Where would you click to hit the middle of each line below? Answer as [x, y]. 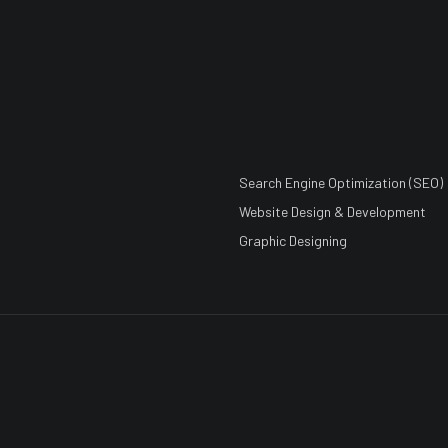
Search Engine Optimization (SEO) [341, 182]
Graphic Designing [293, 240]
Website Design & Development [332, 211]
